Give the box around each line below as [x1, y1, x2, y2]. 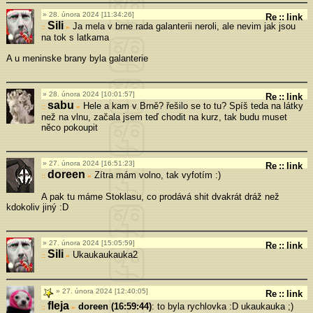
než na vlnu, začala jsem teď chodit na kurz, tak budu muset [41, 111, 287, 122]
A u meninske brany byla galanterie [6, 52, 148, 64]
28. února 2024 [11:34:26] [48, 10, 134, 18]
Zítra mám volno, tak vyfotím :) [91, 169, 221, 180]
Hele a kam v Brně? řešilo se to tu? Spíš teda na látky [80, 100, 303, 111]
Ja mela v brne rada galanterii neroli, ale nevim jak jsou [69, 20, 296, 31]
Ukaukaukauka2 [69, 249, 138, 260]
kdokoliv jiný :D [6, 201, 68, 212]
